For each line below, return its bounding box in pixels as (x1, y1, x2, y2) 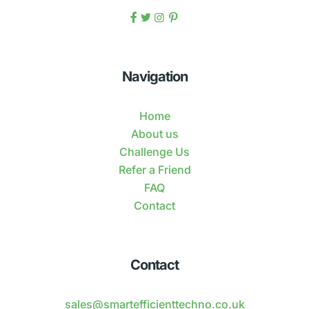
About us (130, 127, 179, 141)
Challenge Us (119, 145, 190, 159)
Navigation (121, 68, 188, 86)
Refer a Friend (118, 163, 191, 177)
